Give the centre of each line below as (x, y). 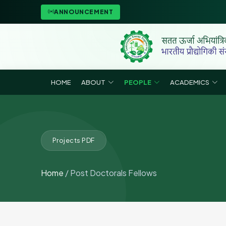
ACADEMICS (189, 82)
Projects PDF (73, 140)
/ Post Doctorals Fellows (111, 173)
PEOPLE (137, 82)
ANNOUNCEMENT (84, 12)
